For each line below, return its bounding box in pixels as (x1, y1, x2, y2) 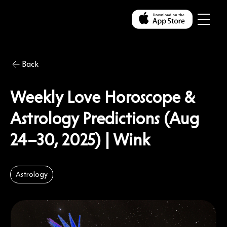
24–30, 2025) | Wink (10, 130, 150, 149)
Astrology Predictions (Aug (10, 108, 199, 128)
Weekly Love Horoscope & (10, 87, 195, 107)
